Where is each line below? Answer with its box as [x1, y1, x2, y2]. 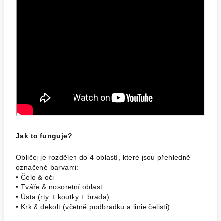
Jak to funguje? [16, 132, 72, 140]
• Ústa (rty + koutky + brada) [16, 193, 110, 201]
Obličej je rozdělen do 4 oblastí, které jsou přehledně [16, 153, 191, 161]
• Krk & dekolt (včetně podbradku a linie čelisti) [16, 203, 170, 211]
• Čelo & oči [16, 173, 54, 181]
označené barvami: [16, 163, 79, 171]
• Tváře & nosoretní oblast [16, 183, 103, 191]
